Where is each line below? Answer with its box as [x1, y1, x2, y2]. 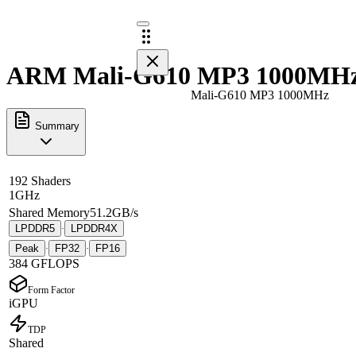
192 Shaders [9, 173, 71, 188]
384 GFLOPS [9, 256, 79, 270]
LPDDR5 [15, 222, 55, 234]
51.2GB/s [90, 205, 138, 219]
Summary [32, 119, 79, 132]
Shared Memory [9, 205, 90, 219]
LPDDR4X [71, 222, 118, 234]
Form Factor [28, 284, 75, 296]
